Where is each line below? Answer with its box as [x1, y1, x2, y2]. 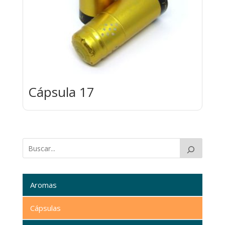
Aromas [30, 179, 57, 190]
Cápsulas [30, 202, 61, 213]
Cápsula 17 [28, 82, 94, 101]
